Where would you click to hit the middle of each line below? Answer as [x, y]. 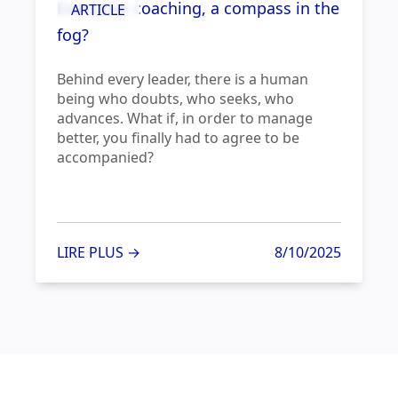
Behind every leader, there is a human [183, 80]
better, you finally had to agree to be [178, 138]
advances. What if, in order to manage [185, 119]
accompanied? [105, 158]
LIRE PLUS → [99, 253]
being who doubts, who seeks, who [175, 99]
